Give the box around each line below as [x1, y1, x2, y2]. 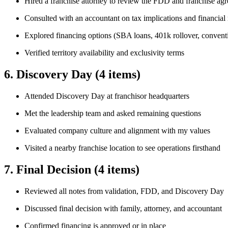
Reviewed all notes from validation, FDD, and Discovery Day [24, 186, 224, 195]
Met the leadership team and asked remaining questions [24, 108, 201, 118]
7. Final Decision [4, 162, 94, 176]
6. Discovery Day [4, 67, 95, 81]
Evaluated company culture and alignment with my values [24, 126, 210, 135]
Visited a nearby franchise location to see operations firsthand [24, 143, 220, 152]
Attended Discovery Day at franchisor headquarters [24, 91, 189, 100]
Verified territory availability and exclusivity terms [24, 48, 184, 57]
